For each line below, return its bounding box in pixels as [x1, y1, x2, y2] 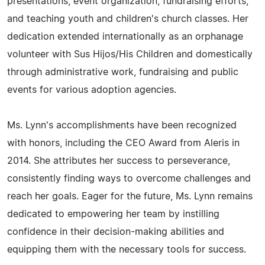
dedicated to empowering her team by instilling [7, 209, 219, 219]
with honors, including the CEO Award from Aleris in [7, 138, 240, 148]
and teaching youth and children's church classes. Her [7, 14, 248, 24]
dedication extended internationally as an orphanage [7, 32, 243, 41]
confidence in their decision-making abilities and [7, 227, 224, 237]
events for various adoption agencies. [7, 85, 176, 95]
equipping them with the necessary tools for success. [7, 245, 246, 254]
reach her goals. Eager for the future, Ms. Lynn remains [7, 192, 253, 201]
